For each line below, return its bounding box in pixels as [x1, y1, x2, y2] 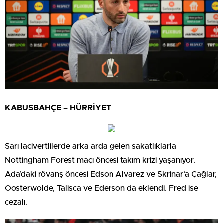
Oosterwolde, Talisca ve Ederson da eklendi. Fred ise [5, 184, 198, 193]
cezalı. [5, 198, 27, 207]
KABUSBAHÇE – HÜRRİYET [5, 104, 111, 112]
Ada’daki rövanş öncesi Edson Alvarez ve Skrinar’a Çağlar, [5, 170, 217, 179]
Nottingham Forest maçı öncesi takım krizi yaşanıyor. [5, 156, 196, 165]
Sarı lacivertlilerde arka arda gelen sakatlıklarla [5, 142, 176, 151]
